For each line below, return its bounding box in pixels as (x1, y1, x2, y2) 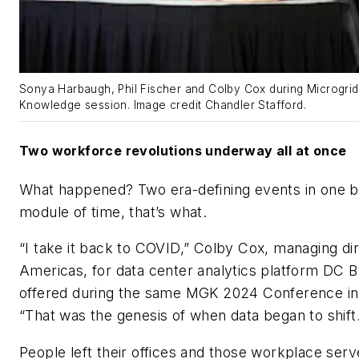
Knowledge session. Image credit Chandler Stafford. (19, 99, 306, 112)
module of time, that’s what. (19, 203, 208, 220)
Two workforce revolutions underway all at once (19, 142, 347, 159)
